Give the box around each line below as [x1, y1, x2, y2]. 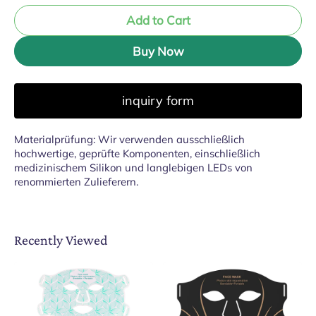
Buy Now [132, 44, 184, 59]
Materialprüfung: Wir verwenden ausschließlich [14, 133, 245, 147]
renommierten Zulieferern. [14, 175, 138, 189]
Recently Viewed [14, 232, 108, 248]
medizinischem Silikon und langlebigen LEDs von [14, 161, 253, 175]
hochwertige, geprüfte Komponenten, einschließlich [14, 147, 260, 161]
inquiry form [122, 92, 194, 109]
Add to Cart [126, 13, 190, 28]
